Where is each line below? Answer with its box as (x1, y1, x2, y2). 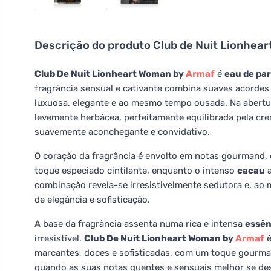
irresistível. (34, 233, 84, 244)
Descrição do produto (34, 39, 153, 52)
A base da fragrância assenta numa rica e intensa (34, 218, 245, 229)
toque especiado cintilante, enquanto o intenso (34, 165, 237, 176)
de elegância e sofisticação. (34, 194, 150, 205)
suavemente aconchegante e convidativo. (34, 126, 210, 137)
